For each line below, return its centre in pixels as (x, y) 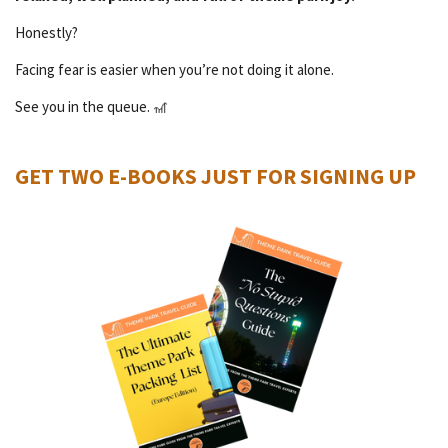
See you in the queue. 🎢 (91, 106)
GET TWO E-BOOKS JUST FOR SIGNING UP (215, 176)
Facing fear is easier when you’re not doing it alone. (174, 69)
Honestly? (46, 32)
